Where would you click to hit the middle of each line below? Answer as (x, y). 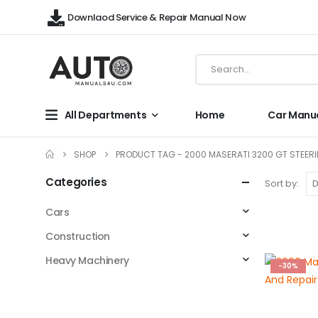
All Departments (105, 115)
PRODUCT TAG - (150, 154)
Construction (78, 236)
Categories (76, 182)
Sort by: (282, 184)
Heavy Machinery (87, 260)
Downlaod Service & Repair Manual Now (157, 17)
